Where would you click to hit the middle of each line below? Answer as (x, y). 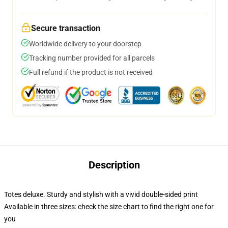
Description (114, 165)
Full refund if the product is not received (91, 72)
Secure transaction (66, 28)
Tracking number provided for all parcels (92, 58)
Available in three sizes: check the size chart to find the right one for (109, 207)
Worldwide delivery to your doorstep (85, 44)
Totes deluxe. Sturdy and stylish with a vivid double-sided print (101, 194)
